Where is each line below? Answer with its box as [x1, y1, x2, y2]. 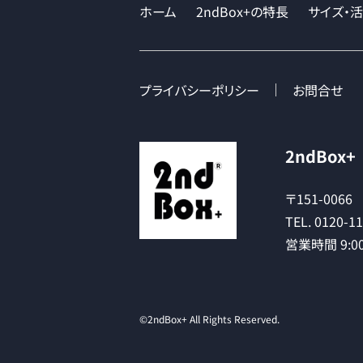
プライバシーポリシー [139, 80, 259, 100]
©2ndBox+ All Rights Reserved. [139, 312, 280, 326]
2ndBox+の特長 [196, 2, 288, 21]
